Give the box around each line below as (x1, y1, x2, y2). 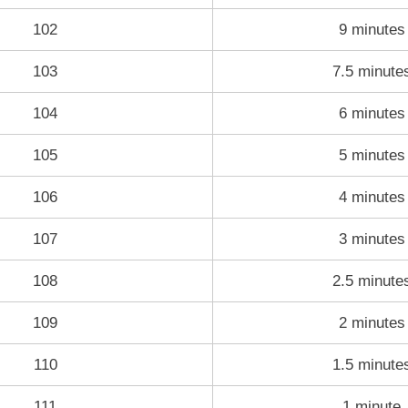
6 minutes (338, 104, 405, 122)
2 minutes (338, 313, 405, 331)
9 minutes (338, 20, 405, 38)
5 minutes (338, 146, 405, 164)
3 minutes (338, 229, 405, 248)
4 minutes (338, 188, 405, 206)
